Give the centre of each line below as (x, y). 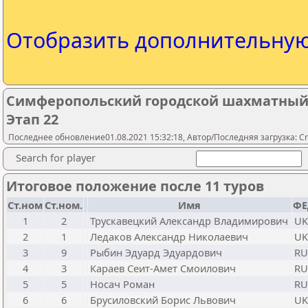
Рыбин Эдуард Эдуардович (156, 252)
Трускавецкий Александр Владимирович (189, 221)
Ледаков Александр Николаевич (169, 236)
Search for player (56, 157)
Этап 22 (32, 119)
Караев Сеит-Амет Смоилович (163, 268)
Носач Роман (122, 284)
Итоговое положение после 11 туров (135, 186)
